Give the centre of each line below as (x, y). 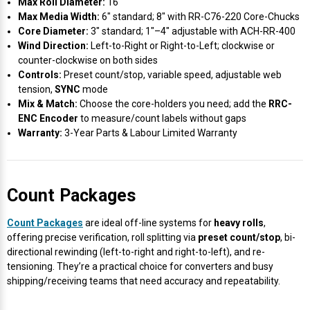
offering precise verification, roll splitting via (102, 237)
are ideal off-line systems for (148, 222)
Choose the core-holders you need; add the (173, 103)
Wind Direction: (54, 45)
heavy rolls (239, 222)
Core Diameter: (54, 31)
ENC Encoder (48, 118)
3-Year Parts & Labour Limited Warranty (150, 133)
